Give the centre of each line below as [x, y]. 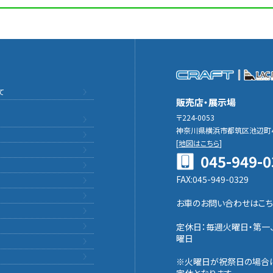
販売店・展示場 [206, 102]
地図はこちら [199, 143]
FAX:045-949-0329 [213, 179]
